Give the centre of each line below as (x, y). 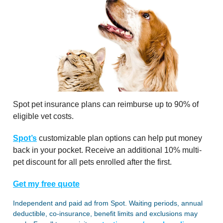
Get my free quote (46, 184)
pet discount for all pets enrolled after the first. (92, 162)
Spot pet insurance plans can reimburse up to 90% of (106, 104)
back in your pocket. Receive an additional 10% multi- (107, 150)
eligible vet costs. (43, 116)
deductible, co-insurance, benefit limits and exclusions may (105, 213)
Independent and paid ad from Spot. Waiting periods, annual (108, 203)
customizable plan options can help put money (119, 138)
